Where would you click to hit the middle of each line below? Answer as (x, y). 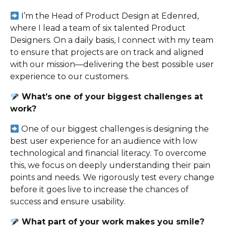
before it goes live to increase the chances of (99, 190)
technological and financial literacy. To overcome (108, 153)
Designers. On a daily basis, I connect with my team (112, 40)
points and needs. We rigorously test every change (112, 178)
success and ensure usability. (68, 202)
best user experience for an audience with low (104, 141)
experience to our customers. (70, 77)
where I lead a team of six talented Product (98, 28)
